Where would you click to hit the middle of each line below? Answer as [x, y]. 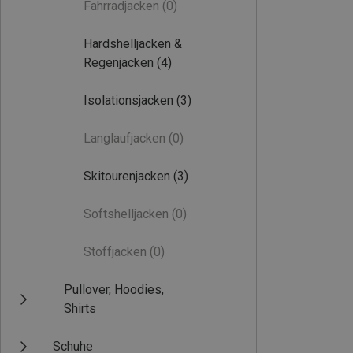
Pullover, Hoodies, [114, 290]
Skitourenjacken [127, 176]
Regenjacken [119, 63]
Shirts [80, 308]
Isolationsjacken [128, 100]
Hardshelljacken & [133, 44]
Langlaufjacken [124, 138]
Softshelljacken [126, 214]
